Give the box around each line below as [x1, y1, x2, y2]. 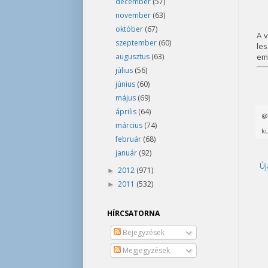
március [115, 120, 144, 130]
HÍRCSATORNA [106, 208, 160, 218]
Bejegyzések [120, 227, 165, 237]
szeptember [115, 38, 159, 48]
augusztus [115, 51, 151, 62]
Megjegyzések [120, 245, 170, 255]
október [115, 24, 145, 34]
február [115, 134, 143, 144]
